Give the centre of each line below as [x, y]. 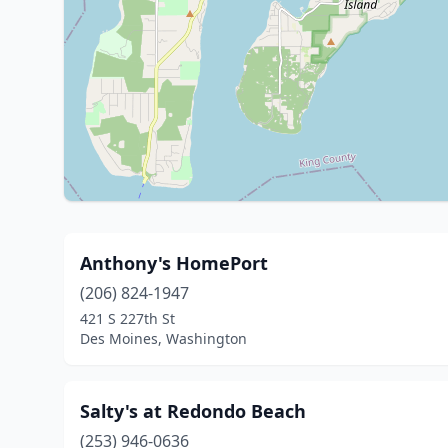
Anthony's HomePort [174, 263]
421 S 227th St [127, 318]
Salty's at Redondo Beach [193, 411]
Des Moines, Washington [163, 338]
